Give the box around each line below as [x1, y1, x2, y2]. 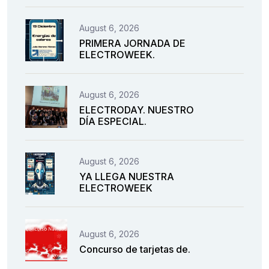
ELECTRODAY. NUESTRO [79, 104, 194, 116]
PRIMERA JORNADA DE [79, 37, 186, 50]
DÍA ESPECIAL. [79, 115, 147, 128]
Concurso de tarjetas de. [79, 243, 190, 255]
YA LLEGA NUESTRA [79, 171, 174, 183]
